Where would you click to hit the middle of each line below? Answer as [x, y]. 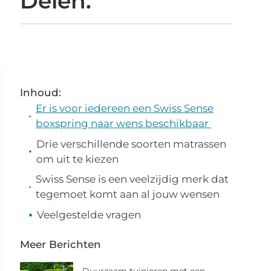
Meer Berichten [61, 244]
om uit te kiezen [77, 159]
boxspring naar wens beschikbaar [124, 123]
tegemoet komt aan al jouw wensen [127, 194]
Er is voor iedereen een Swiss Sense [125, 108]
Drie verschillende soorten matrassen [131, 144]
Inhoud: [41, 93]
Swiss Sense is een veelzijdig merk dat [132, 179]
